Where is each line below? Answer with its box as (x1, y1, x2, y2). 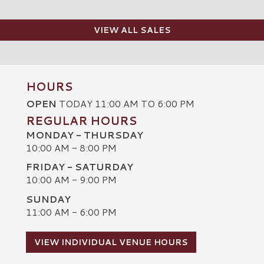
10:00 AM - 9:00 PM (26, 173, 117, 187)
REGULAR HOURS (26, 112, 137, 128)
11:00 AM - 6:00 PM (26, 204, 117, 219)
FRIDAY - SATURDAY (26, 160, 133, 174)
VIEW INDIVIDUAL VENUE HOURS (34, 236, 188, 248)
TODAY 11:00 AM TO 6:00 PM (57, 96, 194, 110)
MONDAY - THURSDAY (26, 127, 143, 141)
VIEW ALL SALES (93, 24, 171, 36)
